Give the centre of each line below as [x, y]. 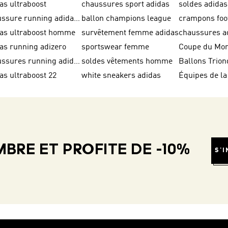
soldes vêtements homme [127, 62]
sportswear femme [116, 47]
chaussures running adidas [77, 62]
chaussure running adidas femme [77, 19]
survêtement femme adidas [130, 33]
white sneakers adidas [121, 76]
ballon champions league [126, 19]
